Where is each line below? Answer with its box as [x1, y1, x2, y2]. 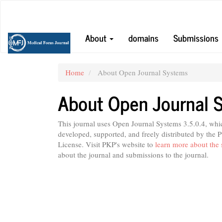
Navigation [19, 10, 54, 20]
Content [19, 31, 44, 41]
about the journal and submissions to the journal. [58, 149, 209, 160]
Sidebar [19, 41, 43, 51]
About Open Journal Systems [96, 67, 188, 77]
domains [128, 30, 159, 45]
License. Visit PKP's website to [58, 139, 155, 149]
